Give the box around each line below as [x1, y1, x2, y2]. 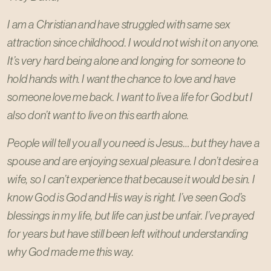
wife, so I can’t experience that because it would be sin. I [7, 172, 255, 186]
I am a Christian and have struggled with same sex [7, 17, 231, 31]
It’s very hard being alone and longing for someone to [7, 53, 246, 68]
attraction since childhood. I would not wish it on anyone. [7, 35, 260, 50]
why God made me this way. [7, 244, 134, 259]
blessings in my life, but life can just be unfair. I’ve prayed [7, 208, 255, 223]
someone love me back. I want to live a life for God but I [7, 90, 253, 104]
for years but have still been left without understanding [7, 226, 248, 241]
